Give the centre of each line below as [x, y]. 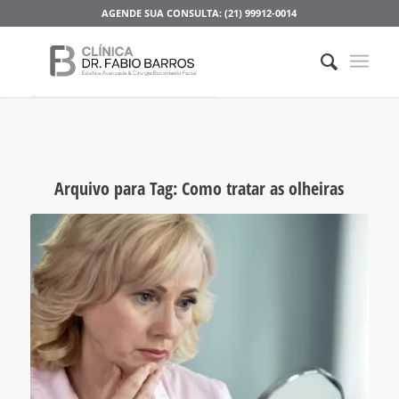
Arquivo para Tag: [118, 188]
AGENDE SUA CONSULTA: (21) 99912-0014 [199, 13]
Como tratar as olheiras [263, 188]
